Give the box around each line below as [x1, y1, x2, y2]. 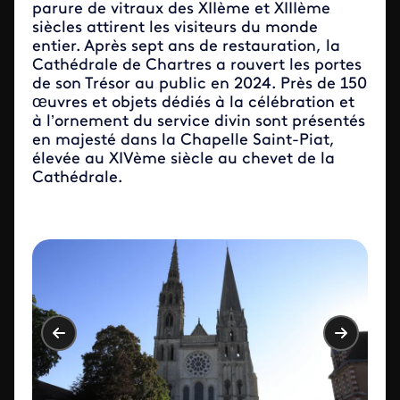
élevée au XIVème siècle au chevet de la [32, 150, 335, 168]
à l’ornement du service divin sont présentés [32, 112, 365, 130]
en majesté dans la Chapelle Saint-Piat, [32, 131, 335, 149]
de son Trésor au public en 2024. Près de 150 [32, 75, 367, 93]
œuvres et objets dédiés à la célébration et [32, 94, 354, 112]
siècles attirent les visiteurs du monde [32, 19, 318, 37]
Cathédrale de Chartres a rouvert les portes [32, 56, 362, 74]
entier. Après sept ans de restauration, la [32, 37, 340, 55]
